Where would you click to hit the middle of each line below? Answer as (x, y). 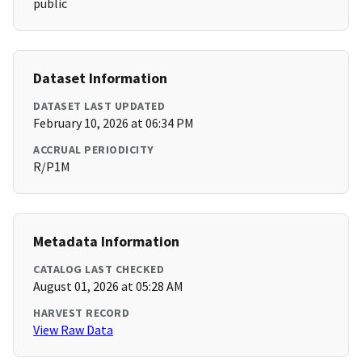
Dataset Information (100, 78)
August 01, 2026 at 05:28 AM (108, 286)
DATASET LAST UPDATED (99, 106)
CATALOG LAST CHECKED (99, 269)
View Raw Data (73, 330)
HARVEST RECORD (81, 313)
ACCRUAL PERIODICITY (94, 150)
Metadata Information (106, 242)
